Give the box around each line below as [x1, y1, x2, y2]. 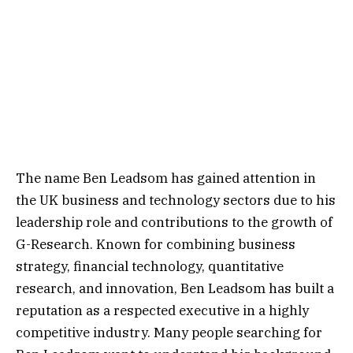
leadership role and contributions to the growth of [16, 213, 333, 231]
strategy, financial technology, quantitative [16, 257, 284, 275]
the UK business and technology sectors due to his [16, 191, 336, 209]
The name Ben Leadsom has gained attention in [16, 169, 316, 187]
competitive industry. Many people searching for [16, 323, 322, 341]
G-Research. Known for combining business [16, 235, 295, 253]
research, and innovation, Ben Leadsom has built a [16, 279, 334, 297]
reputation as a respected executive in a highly [16, 301, 309, 319]
